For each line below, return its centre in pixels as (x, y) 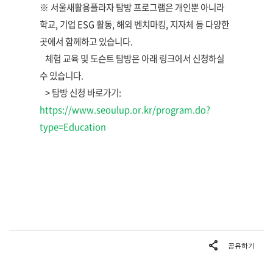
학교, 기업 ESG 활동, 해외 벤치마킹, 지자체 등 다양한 (134, 25)
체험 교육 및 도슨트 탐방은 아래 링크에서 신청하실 (132, 59)
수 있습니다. (62, 76)
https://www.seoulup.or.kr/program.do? (125, 110)
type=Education (73, 127)
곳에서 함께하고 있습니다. (87, 42)
